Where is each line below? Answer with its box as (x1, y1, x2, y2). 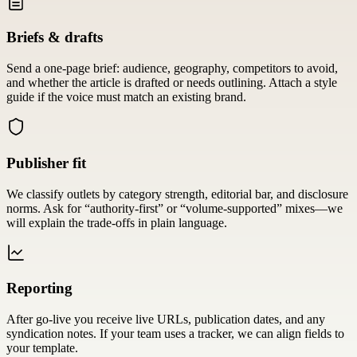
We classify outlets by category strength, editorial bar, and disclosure (6, 186, 348, 201)
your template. (6, 340, 78, 355)
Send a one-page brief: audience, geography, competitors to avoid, (6, 61, 338, 76)
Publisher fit (6, 154, 86, 171)
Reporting (6, 280, 73, 297)
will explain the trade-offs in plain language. (6, 215, 227, 229)
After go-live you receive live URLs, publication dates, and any (6, 312, 325, 326)
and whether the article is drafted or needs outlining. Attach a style (6, 76, 337, 90)
